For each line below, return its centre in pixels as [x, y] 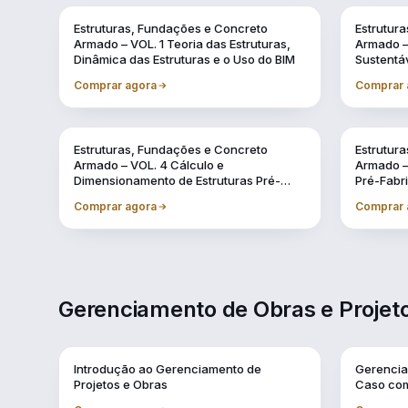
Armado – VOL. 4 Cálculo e [149, 165]
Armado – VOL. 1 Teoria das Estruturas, [182, 44]
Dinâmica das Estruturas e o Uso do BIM [184, 59]
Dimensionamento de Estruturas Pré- [177, 180]
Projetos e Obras [121, 384]
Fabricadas [106, 196]
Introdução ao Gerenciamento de [168, 369]
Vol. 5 [368, 143]
